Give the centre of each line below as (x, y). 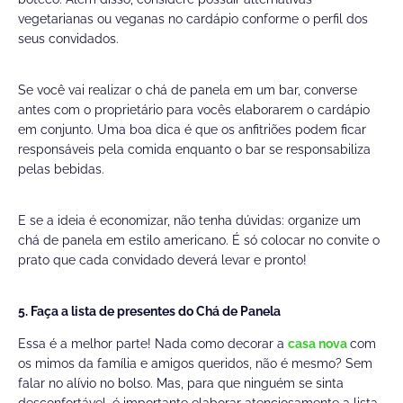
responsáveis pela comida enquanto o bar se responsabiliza (194, 150)
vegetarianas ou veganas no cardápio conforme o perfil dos (193, 19)
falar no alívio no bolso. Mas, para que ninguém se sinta (181, 384)
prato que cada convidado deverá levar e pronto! (162, 260)
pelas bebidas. (61, 170)
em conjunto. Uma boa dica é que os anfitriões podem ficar (192, 130)
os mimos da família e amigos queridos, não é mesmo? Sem (195, 364)
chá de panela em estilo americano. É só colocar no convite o (199, 241)
